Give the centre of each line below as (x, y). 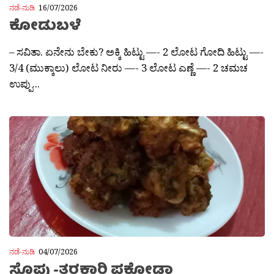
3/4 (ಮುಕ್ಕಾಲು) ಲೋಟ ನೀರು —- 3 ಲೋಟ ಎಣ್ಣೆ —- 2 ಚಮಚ (128, 68)
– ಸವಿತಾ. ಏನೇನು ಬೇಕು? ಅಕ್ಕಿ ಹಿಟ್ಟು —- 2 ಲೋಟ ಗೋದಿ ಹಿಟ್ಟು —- (136, 52)
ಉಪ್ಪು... (24, 84)
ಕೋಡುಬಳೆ (45, 28)
